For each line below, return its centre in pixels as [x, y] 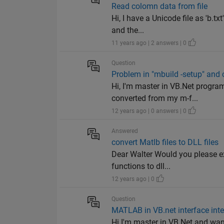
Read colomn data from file [160, 6]
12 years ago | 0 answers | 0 [150, 111]
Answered [125, 131]
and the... [128, 30]
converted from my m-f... [155, 98]
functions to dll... [141, 166]
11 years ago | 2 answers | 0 [150, 43]
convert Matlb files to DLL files [165, 142]
